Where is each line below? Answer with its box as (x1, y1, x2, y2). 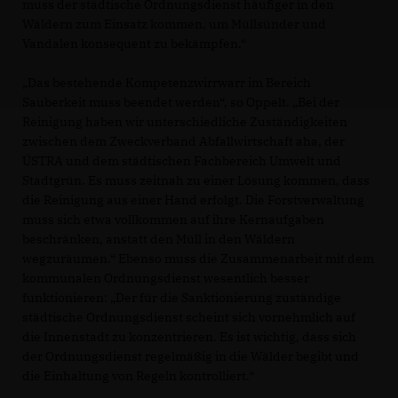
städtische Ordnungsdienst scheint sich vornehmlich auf (22, 308, 355, 325)
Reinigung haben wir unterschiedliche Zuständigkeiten (22, 113, 347, 130)
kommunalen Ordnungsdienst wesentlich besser (22, 269, 309, 286)
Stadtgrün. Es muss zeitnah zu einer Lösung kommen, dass (22, 171, 370, 188)
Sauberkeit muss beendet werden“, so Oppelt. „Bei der (22, 93, 339, 110)
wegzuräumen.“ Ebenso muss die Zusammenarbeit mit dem (22, 250, 374, 267)
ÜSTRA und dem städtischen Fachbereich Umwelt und (22, 152, 341, 169)
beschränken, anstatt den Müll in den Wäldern (22, 230, 295, 247)
